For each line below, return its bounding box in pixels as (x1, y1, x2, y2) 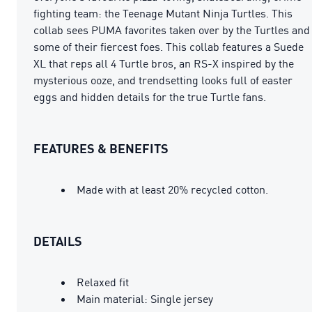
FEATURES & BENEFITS (33, 140, 169, 156)
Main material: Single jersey (77, 291, 213, 306)
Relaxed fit (77, 274, 129, 289)
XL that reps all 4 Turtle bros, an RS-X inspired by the (33, 56, 294, 70)
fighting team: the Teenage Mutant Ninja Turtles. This (33, 6, 292, 20)
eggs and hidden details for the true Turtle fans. (33, 89, 266, 104)
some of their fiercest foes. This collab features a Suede (33, 39, 304, 54)
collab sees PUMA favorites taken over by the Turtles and (33, 22, 310, 37)
